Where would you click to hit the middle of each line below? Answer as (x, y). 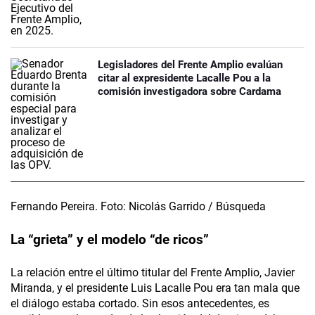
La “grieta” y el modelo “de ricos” (110, 240)
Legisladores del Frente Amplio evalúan (190, 65)
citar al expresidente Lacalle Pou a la (184, 78)
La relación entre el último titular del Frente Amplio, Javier (153, 273)
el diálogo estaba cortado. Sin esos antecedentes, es (140, 304)
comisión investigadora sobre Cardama (189, 92)
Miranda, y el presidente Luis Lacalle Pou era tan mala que (155, 288)
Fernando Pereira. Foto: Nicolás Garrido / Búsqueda (138, 207)
